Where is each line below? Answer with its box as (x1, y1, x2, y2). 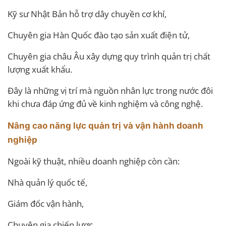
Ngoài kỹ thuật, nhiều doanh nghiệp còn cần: (8, 155, 180, 167)
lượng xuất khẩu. (8, 63, 72, 75)
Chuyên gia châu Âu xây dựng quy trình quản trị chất (8, 50, 210, 62)
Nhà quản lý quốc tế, (8, 176, 87, 188)
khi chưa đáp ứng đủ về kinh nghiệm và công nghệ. (8, 97, 203, 109)
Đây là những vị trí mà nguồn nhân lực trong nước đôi (8, 84, 213, 96)
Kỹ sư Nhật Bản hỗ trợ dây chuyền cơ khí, (8, 8, 166, 20)
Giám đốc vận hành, (8, 197, 84, 209)
